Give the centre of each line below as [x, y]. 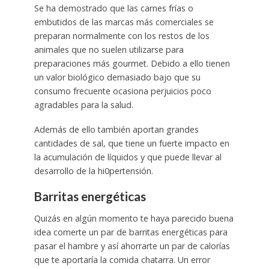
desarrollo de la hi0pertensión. [93, 171]
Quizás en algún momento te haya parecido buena [134, 219]
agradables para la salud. [83, 104]
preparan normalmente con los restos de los [122, 35]
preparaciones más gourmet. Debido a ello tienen [132, 63]
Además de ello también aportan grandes [116, 129]
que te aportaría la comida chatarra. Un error [122, 260]
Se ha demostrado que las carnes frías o [113, 8]
